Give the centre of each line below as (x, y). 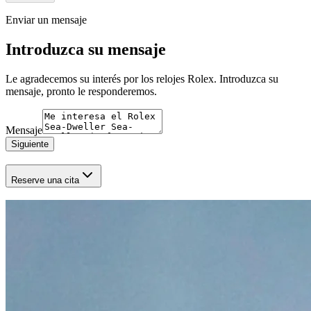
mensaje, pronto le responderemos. (81, 91)
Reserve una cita (45, 180)
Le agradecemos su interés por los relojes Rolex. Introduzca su (142, 78)
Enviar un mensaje (46, 19)
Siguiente (30, 144)
